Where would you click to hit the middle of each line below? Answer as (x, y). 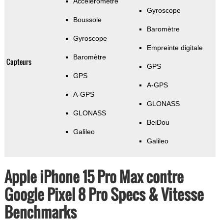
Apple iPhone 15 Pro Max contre (94, 177)
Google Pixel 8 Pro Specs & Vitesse (104, 194)
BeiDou (158, 123)
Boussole (87, 20)
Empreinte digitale (175, 48)
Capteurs (19, 62)
